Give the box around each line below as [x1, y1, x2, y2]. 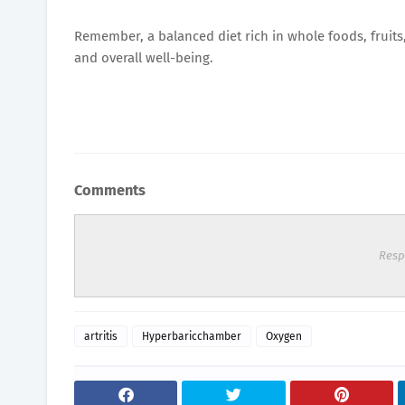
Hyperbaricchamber [142, 329, 241, 343]
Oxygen [266, 329, 302, 343]
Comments [74, 182, 146, 200]
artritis [84, 329, 118, 343]
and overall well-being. [74, 49, 213, 66]
